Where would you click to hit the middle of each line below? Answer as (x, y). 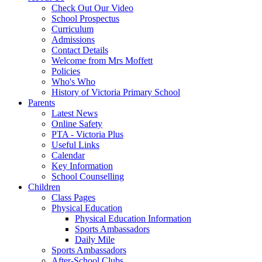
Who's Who (73, 81)
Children (44, 187)
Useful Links (75, 144)
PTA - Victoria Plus (87, 134)
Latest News (75, 113)
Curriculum (73, 29)
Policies (66, 71)
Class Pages (73, 197)
